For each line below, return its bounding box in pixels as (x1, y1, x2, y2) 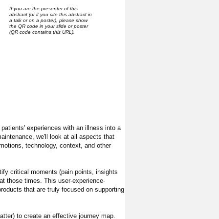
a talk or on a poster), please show (9, 17, 88, 23)
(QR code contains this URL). (9, 29, 75, 35)
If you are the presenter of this (9, 5, 78, 11)
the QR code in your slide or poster (9, 23, 88, 29)
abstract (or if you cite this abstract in (9, 11, 92, 17)
